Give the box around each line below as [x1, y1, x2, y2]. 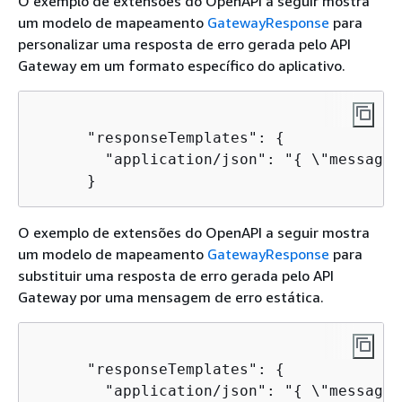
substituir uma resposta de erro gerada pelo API [18, 266, 334, 284]
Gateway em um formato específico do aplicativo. [18, 56, 345, 74]
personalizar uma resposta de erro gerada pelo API [18, 34, 351, 53]
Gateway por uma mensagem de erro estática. [18, 287, 324, 306]
